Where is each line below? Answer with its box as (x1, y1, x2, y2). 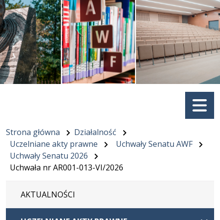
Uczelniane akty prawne (10, 138, 98, 149)
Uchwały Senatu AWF (116, 138, 192, 149)
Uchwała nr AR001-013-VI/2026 (10, 162, 123, 173)
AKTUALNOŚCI (21, 189, 75, 200)
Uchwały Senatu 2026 (10, 150, 88, 161)
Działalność (74, 126, 116, 137)
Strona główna (6, 126, 60, 137)
